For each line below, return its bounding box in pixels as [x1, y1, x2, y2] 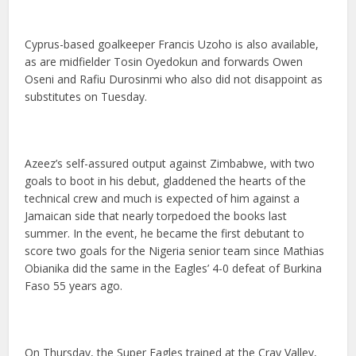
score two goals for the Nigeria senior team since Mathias [25, 243, 325, 258]
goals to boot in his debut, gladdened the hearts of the [25, 173, 307, 188]
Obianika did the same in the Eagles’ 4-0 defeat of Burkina [25, 261, 323, 276]
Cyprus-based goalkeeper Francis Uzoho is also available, [25, 37, 319, 52]
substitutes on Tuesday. [25, 89, 148, 104]
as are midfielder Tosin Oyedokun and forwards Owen [25, 54, 304, 69]
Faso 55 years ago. [25, 278, 123, 293]
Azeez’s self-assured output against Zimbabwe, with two [25, 156, 315, 171]
